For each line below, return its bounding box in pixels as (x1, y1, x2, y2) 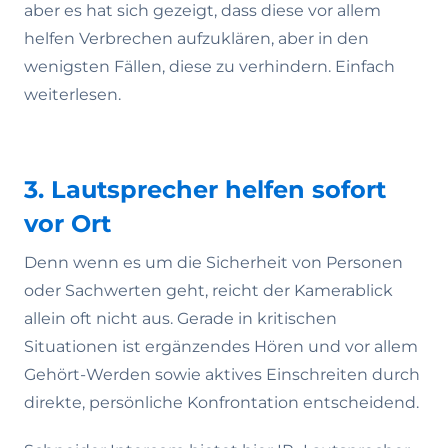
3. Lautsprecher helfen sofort (24, 175, 386, 204)
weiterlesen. (24, 85, 121, 104)
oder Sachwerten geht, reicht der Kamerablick (24, 281, 393, 300)
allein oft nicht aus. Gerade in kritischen (24, 309, 337, 328)
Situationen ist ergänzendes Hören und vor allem (24, 337, 418, 356)
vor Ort (24, 209, 111, 238)
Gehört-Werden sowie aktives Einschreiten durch (24, 365, 420, 384)
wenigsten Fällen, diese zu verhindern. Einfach (24, 57, 395, 76)
